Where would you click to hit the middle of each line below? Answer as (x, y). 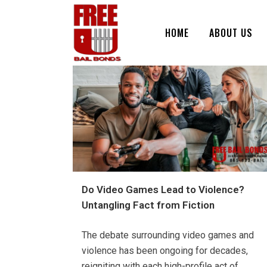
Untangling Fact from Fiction (148, 205)
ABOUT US (231, 33)
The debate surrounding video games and (168, 235)
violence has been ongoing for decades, (165, 251)
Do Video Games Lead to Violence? (163, 190)
